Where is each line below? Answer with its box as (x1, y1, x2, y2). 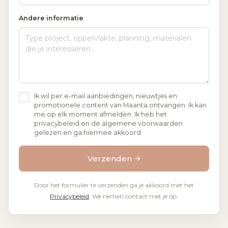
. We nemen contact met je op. (89, 192, 178, 201)
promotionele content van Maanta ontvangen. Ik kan (34, 101, 207, 109)
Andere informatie (19, 14, 83, 22)
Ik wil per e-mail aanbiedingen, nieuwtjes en (34, 92, 177, 100)
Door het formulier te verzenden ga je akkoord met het (34, 181, 194, 189)
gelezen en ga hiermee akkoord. (34, 128, 142, 136)
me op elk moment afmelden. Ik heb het (34, 110, 167, 118)
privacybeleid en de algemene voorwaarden (34, 119, 183, 127)
